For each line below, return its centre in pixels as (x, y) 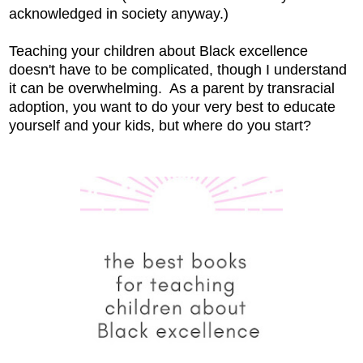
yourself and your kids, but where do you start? (160, 126)
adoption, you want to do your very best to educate (172, 107)
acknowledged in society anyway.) (119, 14)
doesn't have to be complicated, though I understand (178, 70)
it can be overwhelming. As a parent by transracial (172, 89)
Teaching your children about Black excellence (158, 51)
